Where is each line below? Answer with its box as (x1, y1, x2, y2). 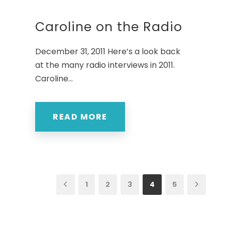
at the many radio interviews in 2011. (35, 59, 175, 71)
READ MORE (53, 111, 107, 123)
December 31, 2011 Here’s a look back (35, 46, 180, 58)
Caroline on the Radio (35, 18, 182, 36)
